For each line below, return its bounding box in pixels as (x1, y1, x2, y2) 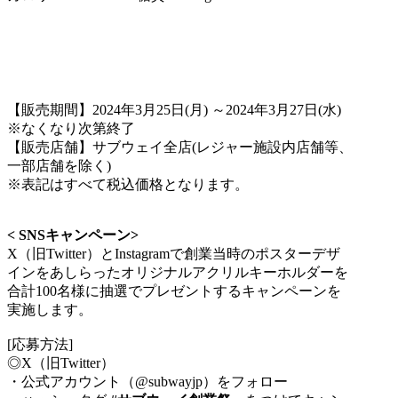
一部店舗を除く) (7, 157, 111, 173)
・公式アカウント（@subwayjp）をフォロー (7, 373, 288, 389)
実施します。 (7, 301, 92, 317)
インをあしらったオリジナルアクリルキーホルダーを (7, 264, 348, 280)
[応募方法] (7, 336, 73, 352)
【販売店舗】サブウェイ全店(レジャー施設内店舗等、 (7, 139, 353, 155)
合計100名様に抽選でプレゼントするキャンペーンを (7, 283, 341, 298)
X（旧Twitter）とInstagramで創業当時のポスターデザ (7, 245, 340, 261)
